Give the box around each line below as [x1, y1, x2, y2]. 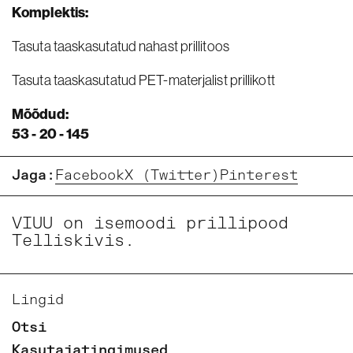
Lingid [12, 291, 64, 308]
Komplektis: [12, 3, 89, 21]
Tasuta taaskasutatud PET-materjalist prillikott [12, 72, 275, 88]
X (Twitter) [124, 166, 220, 184]
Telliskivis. [12, 230, 135, 251]
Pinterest [220, 166, 298, 184]
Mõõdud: [12, 105, 69, 123]
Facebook [55, 166, 124, 184]
